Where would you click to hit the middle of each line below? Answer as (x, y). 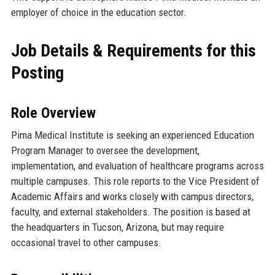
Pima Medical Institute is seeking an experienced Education (132, 135)
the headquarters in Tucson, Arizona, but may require (117, 227)
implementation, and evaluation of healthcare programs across (137, 165)
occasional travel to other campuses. (86, 242)
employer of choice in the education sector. (99, 12)
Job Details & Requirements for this (133, 50)
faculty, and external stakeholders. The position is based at (130, 211)
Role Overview (53, 113)
